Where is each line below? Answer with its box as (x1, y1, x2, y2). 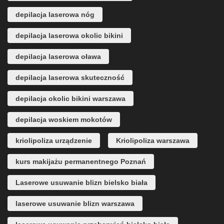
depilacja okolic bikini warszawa (15, 94, 125, 102)
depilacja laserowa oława (15, 52, 101, 60)
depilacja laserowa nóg (15, 10, 94, 18)
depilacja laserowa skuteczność (15, 73, 124, 81)
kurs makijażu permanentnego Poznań (15, 157, 146, 165)
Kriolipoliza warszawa (116, 136, 189, 144)
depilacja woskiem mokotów (15, 115, 112, 123)
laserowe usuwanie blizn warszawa (15, 199, 134, 207)
